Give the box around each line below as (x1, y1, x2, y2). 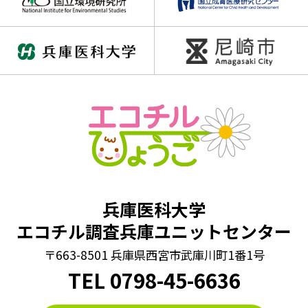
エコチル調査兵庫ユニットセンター (16, 219, 291, 244)
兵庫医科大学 (102, 197, 206, 222)
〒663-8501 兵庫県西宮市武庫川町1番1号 (43, 245, 265, 263)
